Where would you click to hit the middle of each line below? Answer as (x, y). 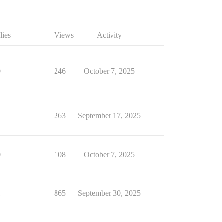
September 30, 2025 (109, 193)
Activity (109, 35)
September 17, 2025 (109, 116)
